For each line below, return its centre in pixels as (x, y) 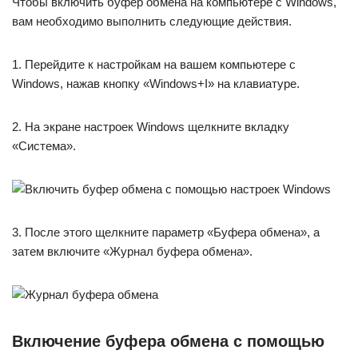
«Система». (44, 146)
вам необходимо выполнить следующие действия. (152, 22)
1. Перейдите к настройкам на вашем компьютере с (154, 65)
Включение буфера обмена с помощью (168, 342)
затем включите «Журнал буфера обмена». (132, 252)
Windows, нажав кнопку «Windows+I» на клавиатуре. (156, 84)
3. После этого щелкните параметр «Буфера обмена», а (166, 233)
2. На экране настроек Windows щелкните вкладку (151, 127)
